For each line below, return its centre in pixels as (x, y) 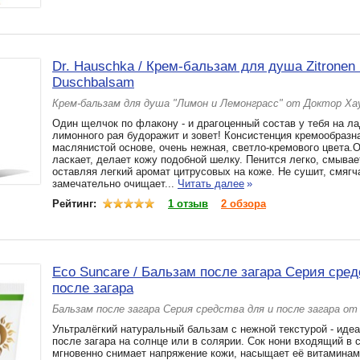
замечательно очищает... (115, 184)
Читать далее (211, 184)
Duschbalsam (93, 82)
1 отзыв (188, 204)
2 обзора (243, 204)
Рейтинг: (76, 204)
